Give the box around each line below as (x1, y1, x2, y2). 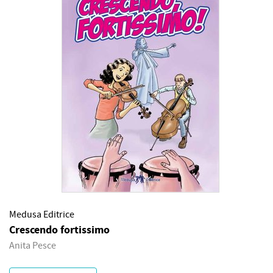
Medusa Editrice (9, 208, 74, 221)
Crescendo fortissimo (9, 222, 110, 238)
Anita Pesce (9, 239, 56, 252)
